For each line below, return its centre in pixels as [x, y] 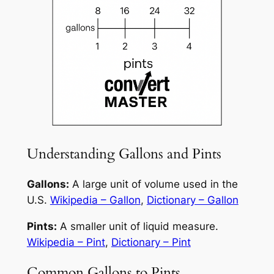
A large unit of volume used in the [153, 184]
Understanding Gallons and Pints [124, 154]
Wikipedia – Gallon [95, 200]
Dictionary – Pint [151, 242]
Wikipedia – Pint [66, 242]
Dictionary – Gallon [192, 200]
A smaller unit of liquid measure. [137, 226]
